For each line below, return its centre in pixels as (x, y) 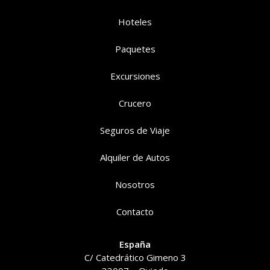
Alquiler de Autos (135, 158)
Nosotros (135, 185)
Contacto (135, 212)
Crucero (135, 103)
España (135, 244)
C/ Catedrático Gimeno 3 (135, 258)
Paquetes (135, 49)
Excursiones (135, 76)
